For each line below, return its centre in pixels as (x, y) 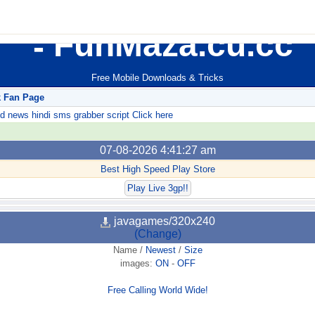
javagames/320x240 (163, 221)
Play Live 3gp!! (157, 188)
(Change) (157, 234)
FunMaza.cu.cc (169, 45)
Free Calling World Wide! (157, 290)
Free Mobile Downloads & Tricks (157, 78)
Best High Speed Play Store (157, 169)
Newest (160, 250)
